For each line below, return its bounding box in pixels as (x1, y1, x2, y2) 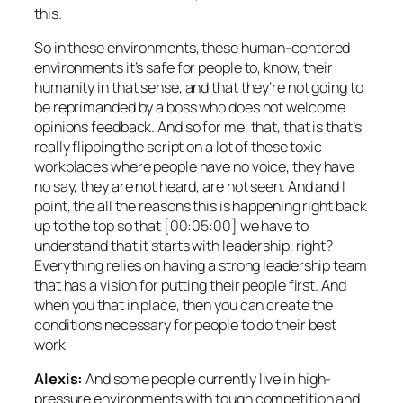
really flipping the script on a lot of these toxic (34, 136, 322, 157)
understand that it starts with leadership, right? (34, 235, 334, 255)
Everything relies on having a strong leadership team (34, 255, 367, 275)
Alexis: (34, 369, 84, 390)
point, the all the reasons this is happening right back (34, 195, 367, 216)
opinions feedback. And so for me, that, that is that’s (34, 116, 362, 137)
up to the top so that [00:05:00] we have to (34, 215, 309, 236)
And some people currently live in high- (83, 369, 332, 390)
